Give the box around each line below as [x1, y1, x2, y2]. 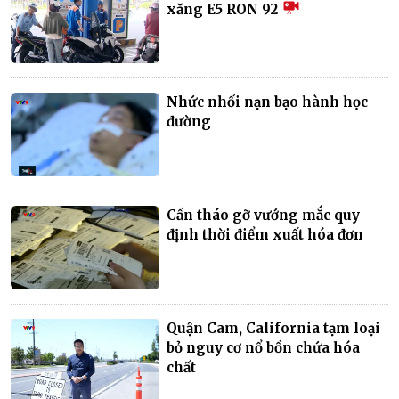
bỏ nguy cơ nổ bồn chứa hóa [167, 338, 361, 356]
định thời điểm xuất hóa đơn [167, 225, 364, 243]
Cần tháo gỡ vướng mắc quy [167, 206, 361, 224]
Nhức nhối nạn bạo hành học [167, 93, 369, 110]
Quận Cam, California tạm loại [167, 319, 381, 337]
